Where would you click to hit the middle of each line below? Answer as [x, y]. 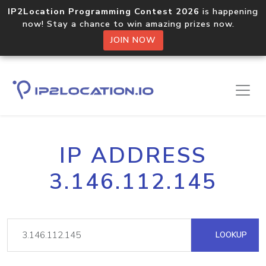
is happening [229, 11]
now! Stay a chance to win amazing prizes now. [133, 24]
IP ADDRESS [133, 156]
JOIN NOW [133, 40]
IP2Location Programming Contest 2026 [104, 11]
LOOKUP [230, 235]
